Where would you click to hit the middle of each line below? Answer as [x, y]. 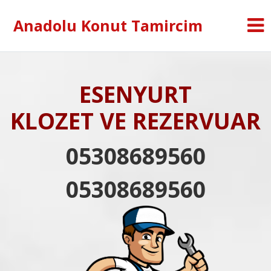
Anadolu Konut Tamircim [108, 25]
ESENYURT [135, 94]
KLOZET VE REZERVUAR [135, 121]
